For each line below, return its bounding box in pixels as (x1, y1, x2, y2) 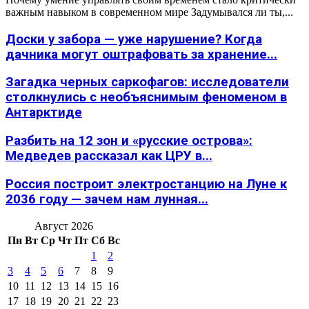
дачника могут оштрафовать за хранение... (6, 46, 277, 62)
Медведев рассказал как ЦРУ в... (6, 148, 212, 164)
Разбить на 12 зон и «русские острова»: (6, 133, 252, 149)
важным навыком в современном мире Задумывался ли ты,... (6, 6, 293, 18)
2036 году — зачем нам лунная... (6, 191, 208, 207)
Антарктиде (6, 105, 82, 121)
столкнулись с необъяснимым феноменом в (6, 90, 287, 106)
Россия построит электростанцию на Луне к (6, 176, 287, 192)
